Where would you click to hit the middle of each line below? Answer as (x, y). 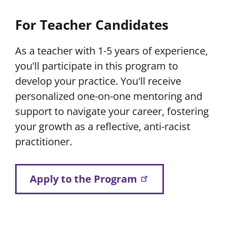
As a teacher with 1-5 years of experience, (111, 50)
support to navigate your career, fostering (112, 111)
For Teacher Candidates (92, 25)
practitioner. (45, 141)
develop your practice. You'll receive (98, 81)
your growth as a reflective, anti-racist (103, 126)
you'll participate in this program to (97, 66)
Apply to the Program (83, 179)
